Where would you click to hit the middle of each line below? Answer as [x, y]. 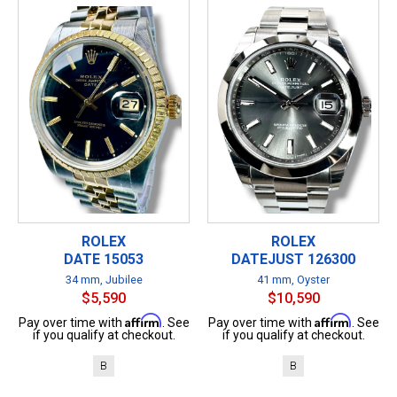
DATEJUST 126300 [293, 259]
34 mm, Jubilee [104, 279]
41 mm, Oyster [293, 279]
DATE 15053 [104, 259]
